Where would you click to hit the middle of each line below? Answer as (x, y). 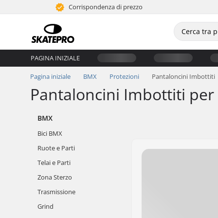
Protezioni (124, 76)
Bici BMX (50, 133)
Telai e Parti (54, 163)
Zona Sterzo (55, 177)
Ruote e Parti (56, 148)
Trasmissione (56, 192)
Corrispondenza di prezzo (105, 7)
